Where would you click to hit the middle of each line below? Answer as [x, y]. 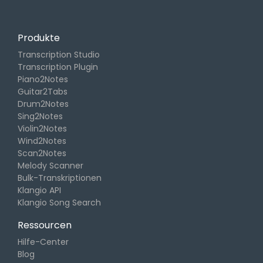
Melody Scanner [50, 166]
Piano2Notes [43, 80]
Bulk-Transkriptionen [60, 178]
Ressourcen [45, 225]
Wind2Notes [42, 141]
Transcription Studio [59, 55]
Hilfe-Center [43, 242]
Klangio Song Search [59, 203]
